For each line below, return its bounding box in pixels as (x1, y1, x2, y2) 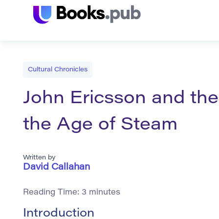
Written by (23, 154, 56, 161)
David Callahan (23, 163, 90, 173)
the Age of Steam (23, 117, 177, 135)
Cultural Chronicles (28, 66, 88, 73)
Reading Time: (23, 189, 82, 197)
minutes (89, 189, 120, 197)
